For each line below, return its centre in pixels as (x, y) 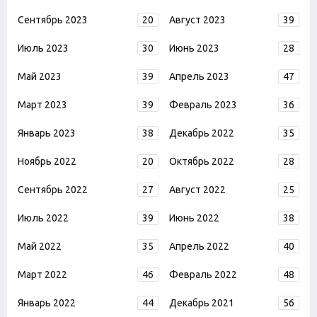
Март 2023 (42, 105)
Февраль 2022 (203, 275)
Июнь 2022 (194, 218)
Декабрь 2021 (202, 303)
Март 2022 (42, 275)
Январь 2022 (47, 303)
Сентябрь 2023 (53, 20)
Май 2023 (40, 77)
